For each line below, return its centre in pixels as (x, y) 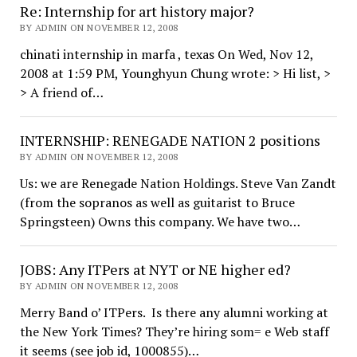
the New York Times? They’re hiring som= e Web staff (174, 331)
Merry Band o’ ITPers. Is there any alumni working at (174, 312)
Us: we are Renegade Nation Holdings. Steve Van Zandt (178, 183)
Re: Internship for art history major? (137, 11)
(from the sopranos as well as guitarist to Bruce (157, 202)
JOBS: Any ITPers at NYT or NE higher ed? (155, 269)
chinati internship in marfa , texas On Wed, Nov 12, (166, 54)
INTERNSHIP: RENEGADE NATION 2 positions (170, 140)
